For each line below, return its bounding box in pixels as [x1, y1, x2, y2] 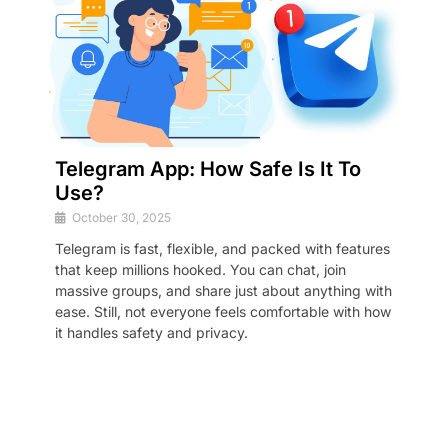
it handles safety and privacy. [55, 323, 248, 341]
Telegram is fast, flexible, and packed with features [55, 239, 390, 257]
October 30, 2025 [72, 209, 171, 225]
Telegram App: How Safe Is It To [55, 156, 361, 181]
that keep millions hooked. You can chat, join [55, 260, 346, 278]
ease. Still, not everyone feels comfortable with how [55, 302, 391, 320]
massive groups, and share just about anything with [55, 281, 392, 299]
